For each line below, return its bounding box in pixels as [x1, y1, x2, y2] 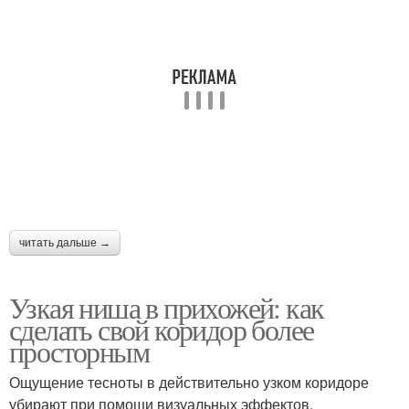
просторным [9, 331, 149, 372]
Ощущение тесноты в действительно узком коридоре [9, 372, 369, 393]
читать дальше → [19, 236, 110, 250]
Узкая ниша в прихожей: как [9, 288, 324, 328]
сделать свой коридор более [9, 309, 314, 350]
